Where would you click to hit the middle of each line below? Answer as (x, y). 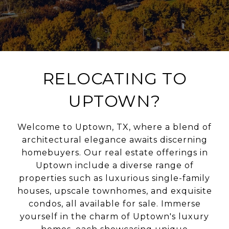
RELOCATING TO (114, 78)
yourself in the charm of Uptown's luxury (114, 216)
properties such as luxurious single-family (114, 178)
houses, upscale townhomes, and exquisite (114, 191)
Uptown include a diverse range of (114, 165)
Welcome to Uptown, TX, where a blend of (114, 127)
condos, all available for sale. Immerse (114, 203)
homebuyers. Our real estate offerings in (114, 152)
